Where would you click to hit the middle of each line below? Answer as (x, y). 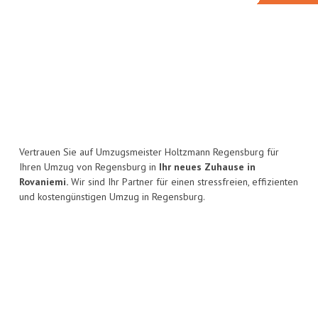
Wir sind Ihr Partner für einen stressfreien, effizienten (183, 182)
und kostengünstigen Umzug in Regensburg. (112, 197)
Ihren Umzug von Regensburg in (89, 167)
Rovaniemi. (44, 182)
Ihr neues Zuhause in (207, 167)
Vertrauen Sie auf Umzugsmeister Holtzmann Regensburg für (149, 152)
